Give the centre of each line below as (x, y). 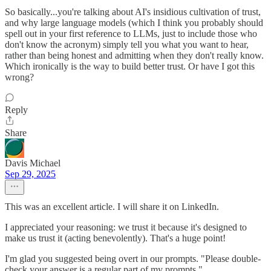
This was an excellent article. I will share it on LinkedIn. (112, 206)
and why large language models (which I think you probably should (134, 22)
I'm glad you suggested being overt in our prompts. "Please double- (133, 258)
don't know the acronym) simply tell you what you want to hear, (127, 44)
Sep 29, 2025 (30, 174)
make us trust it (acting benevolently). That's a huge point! (115, 238)
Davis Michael (33, 163)
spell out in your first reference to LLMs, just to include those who (131, 33)
